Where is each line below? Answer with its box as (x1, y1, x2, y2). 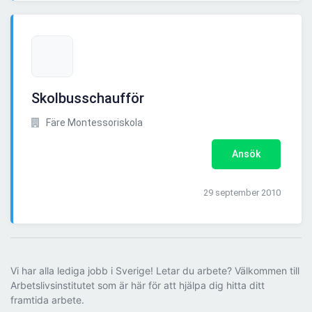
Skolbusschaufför (31, 90, 144, 107)
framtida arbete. (10, 294, 84, 306)
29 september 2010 (203, 187, 281, 198)
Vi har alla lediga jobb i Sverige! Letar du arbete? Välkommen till (10, 265, 299, 277)
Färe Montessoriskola (44, 117, 143, 129)
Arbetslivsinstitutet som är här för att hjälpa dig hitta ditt (10, 279, 265, 292)
